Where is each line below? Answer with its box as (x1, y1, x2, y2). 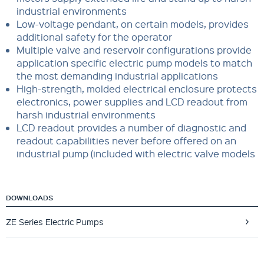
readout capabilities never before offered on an (16, 134, 236, 147)
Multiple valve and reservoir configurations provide (16, 43, 252, 56)
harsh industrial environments (16, 108, 156, 121)
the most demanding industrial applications (16, 69, 218, 82)
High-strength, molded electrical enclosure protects (16, 82, 257, 95)
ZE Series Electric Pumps (6, 216, 104, 227)
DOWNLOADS (6, 192, 53, 202)
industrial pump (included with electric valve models (16, 147, 255, 160)
